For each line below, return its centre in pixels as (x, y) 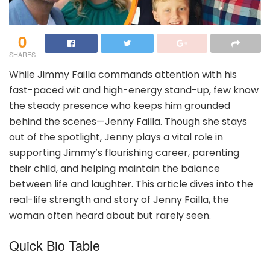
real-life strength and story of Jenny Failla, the (119, 199)
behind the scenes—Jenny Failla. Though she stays (128, 121)
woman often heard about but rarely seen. (110, 215)
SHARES (22, 54)
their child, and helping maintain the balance (115, 168)
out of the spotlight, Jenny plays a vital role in (116, 137)
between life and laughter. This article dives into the (131, 184)
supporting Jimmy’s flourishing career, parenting (124, 152)
